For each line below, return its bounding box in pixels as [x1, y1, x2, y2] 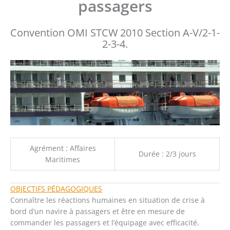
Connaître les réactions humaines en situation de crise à [10, 195, 205, 205]
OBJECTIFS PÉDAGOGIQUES [10, 184, 102, 194]
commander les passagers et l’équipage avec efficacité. [10, 218, 199, 228]
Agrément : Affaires [29, 143, 96, 154]
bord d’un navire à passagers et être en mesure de [10, 206, 185, 217]
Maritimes [45, 155, 80, 165]
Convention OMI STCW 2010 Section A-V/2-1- [10, 26, 220, 40]
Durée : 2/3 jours [138, 149, 196, 159]
